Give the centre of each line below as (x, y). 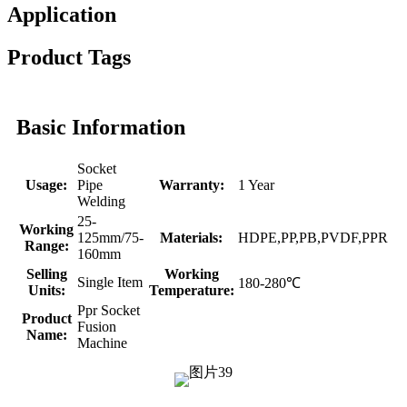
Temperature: (191, 290)
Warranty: (191, 184)
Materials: (191, 237)
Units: (46, 290)
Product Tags (69, 58)
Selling (46, 273)
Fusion (97, 326)
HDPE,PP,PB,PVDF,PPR (313, 237)
